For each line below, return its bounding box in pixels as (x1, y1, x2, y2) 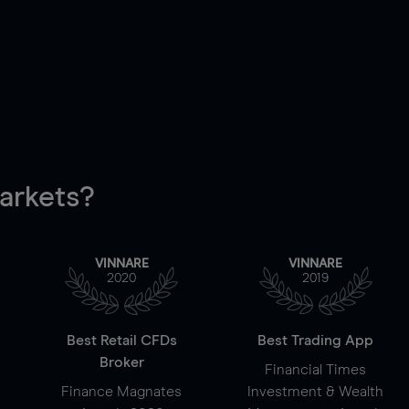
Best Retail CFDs (66, 333, 177, 348)
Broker (99, 355, 144, 370)
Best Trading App (257, 333, 374, 348)
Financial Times (265, 362, 367, 377)
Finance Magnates (61, 384, 183, 399)
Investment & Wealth (247, 384, 384, 399)
